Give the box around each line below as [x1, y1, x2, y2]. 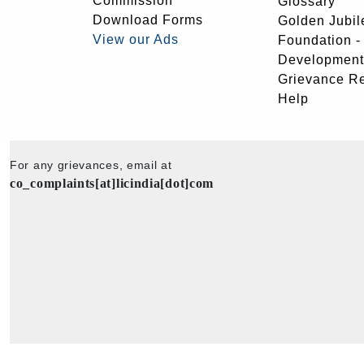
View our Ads [93, 32, 179, 46]
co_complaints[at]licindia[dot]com [10, 176, 214, 190]
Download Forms [93, 13, 203, 27]
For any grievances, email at [10, 158, 172, 171]
